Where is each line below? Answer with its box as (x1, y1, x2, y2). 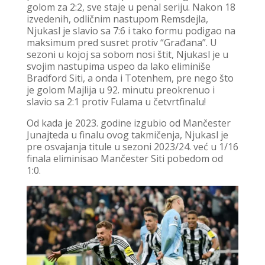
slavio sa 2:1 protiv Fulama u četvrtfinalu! (26, 95, 206, 108)
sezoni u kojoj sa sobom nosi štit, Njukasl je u (26, 47, 228, 61)
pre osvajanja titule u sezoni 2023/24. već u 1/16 (26, 140, 238, 153)
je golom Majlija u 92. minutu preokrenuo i (26, 83, 215, 96)
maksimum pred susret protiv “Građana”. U (26, 35, 217, 49)
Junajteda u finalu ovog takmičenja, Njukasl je (26, 128, 228, 141)
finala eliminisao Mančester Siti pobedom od (26, 151, 223, 165)
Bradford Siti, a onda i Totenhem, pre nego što (26, 71, 234, 85)
